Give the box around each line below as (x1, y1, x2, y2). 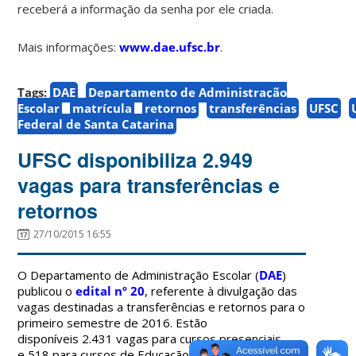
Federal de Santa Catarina (17, 115, 175, 132)
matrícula (72, 99, 133, 116)
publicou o (17, 282, 73, 299)
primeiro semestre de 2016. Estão (17, 314, 208, 331)
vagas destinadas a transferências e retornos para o (17, 298, 306, 315)
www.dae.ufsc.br (119, 38, 221, 55)
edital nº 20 (72, 282, 145, 299)
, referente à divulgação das (145, 282, 298, 299)
